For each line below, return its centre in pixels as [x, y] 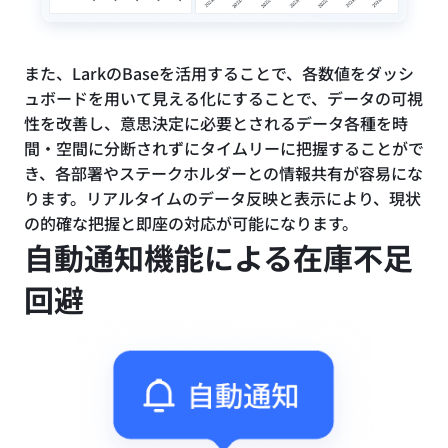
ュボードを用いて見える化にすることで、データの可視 [223, 98]
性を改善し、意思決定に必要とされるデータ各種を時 [216, 123]
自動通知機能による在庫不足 [218, 257]
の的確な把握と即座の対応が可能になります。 [191, 223]
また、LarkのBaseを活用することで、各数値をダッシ [219, 73]
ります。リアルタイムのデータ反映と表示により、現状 [222, 198]
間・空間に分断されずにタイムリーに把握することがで [224, 148]
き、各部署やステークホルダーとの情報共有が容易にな [223, 173]
